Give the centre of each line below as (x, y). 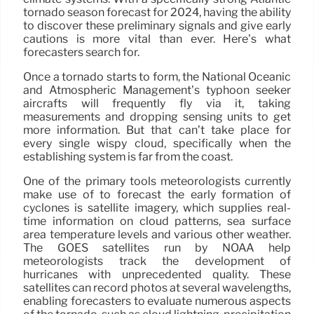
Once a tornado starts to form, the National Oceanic (157, 76)
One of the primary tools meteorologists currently (157, 181)
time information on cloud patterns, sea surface (157, 221)
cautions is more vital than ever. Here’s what (157, 39)
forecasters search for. (81, 52)
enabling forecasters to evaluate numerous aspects (157, 301)
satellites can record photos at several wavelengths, (157, 287)
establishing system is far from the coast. (128, 156)
